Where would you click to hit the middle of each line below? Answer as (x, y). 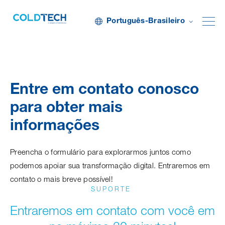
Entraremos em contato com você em (113, 212)
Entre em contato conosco (104, 91)
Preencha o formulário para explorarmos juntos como (100, 153)
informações (55, 127)
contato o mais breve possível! (62, 180)
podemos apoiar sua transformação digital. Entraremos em (110, 167)
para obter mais (66, 109)
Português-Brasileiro (146, 22)
